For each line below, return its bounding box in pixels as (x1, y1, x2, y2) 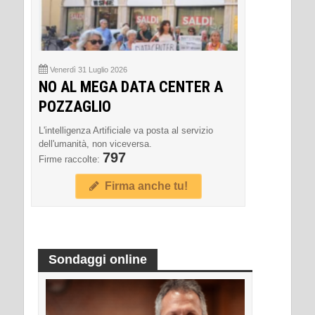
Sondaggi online (49, 252, 147, 266)
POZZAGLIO (39, 97, 111, 115)
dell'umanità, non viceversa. (39, 138, 152, 149)
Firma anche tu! (98, 179, 188, 192)
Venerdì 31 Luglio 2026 (50, 65, 127, 74)
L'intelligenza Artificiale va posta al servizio (39, 124, 213, 136)
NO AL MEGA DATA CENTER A (39, 77, 223, 96)
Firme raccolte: (39, 153, 103, 165)
